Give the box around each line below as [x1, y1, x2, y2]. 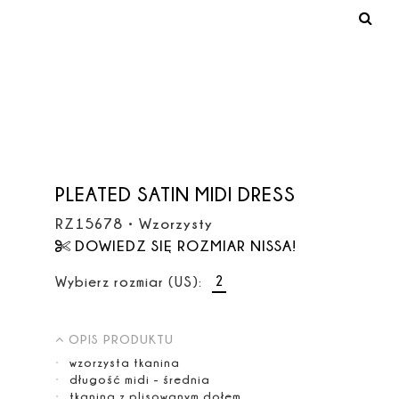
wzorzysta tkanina [69, 355, 180, 369]
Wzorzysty [138, 214, 213, 232]
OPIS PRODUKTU [68, 332, 174, 346]
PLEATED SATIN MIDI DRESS [54, 183, 296, 204]
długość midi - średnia [69, 372, 210, 386]
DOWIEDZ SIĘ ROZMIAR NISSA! [75, 237, 297, 255]
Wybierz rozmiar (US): [54, 274, 202, 289]
